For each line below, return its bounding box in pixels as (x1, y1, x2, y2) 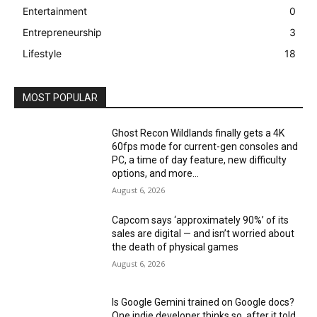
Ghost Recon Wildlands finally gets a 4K (112, 127, 285, 139)
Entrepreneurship (23, 26, 102, 39)
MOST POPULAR (23, 92, 98, 104)
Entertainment (23, 5, 87, 18)
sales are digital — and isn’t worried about (112, 228, 295, 240)
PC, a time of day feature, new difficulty (112, 154, 287, 166)
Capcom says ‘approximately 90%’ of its (112, 214, 289, 226)
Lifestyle (23, 47, 62, 60)
